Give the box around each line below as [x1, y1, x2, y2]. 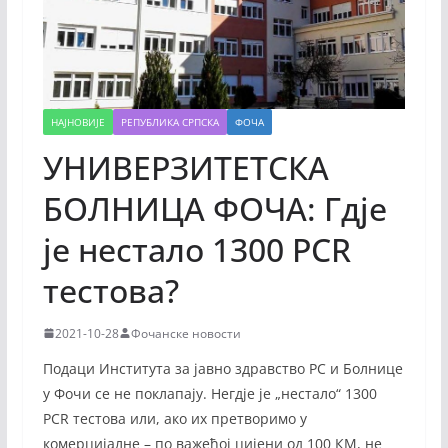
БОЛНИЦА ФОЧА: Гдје [42, 186, 387, 230]
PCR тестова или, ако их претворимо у [42, 408, 307, 428]
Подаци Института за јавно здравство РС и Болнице [42, 358, 403, 378]
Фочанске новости [130, 324, 241, 342]
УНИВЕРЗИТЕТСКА [42, 145, 329, 189]
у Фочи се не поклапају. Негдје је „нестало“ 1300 [42, 383, 377, 403]
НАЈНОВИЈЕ [50, 114, 105, 129]
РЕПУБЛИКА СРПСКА [120, 114, 219, 129]
